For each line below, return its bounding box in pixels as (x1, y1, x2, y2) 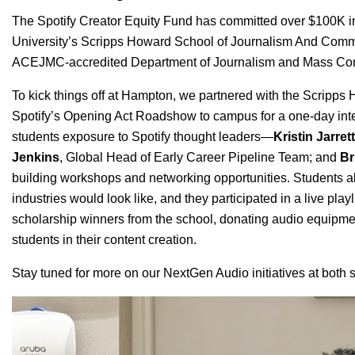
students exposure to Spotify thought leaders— (12, 130, 273, 144)
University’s (12, 35, 81, 49)
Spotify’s (12, 109, 63, 124)
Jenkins (12, 151, 59, 165)
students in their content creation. (12, 233, 200, 247)
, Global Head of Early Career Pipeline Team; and (59, 151, 340, 165)
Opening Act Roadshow (63, 109, 197, 124)
